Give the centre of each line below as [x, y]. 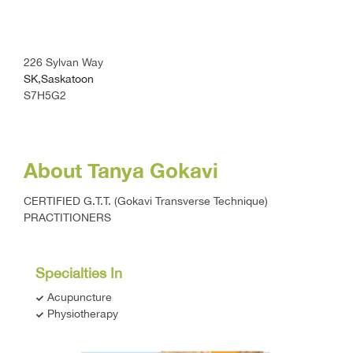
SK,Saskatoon [59, 78]
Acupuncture [78, 297]
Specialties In [79, 273]
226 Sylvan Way [63, 62]
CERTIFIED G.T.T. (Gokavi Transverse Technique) [146, 201]
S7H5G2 [45, 95]
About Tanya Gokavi [121, 170]
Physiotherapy [81, 313]
